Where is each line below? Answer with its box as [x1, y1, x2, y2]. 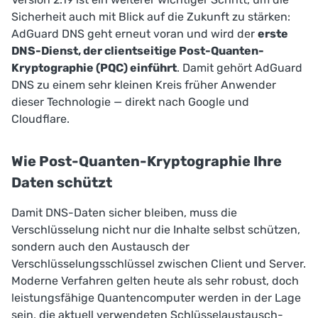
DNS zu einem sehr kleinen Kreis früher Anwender [11, 78, 276, 92]
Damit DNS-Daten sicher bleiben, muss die [11, 206, 237, 220]
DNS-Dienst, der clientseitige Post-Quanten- [11, 44, 264, 58]
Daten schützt [11, 174, 112, 192]
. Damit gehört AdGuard [177, 61, 302, 75]
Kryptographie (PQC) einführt [11, 61, 177, 75]
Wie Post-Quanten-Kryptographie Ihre [11, 153, 282, 170]
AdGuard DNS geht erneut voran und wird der [11, 27, 258, 41]
